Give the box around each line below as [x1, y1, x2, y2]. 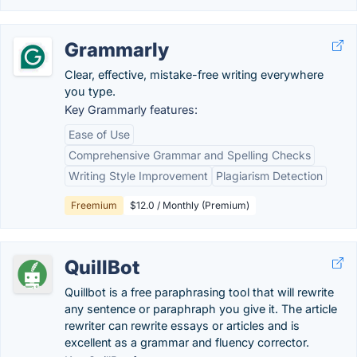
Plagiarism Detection [216, 169, 323, 182]
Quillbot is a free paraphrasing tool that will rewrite [65, 285, 334, 299]
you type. [65, 84, 116, 98]
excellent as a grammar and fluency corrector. [65, 335, 309, 349]
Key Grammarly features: [65, 103, 198, 116]
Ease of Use [69, 127, 130, 141]
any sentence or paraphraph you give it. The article [65, 302, 337, 316]
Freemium [71, 199, 117, 211]
